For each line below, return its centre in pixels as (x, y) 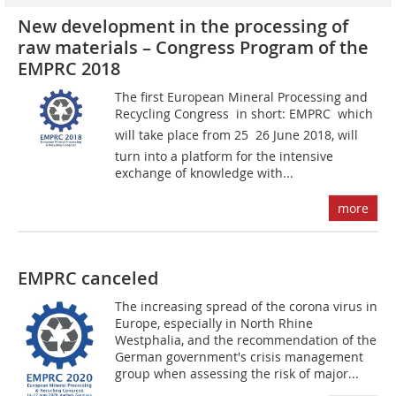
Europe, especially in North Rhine (214, 324)
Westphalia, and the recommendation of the (246, 340)
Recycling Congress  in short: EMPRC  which (244, 114)
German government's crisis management (240, 357)
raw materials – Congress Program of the (193, 48)
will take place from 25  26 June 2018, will (237, 135)
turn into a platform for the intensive (225, 156)
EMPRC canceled (88, 278)
